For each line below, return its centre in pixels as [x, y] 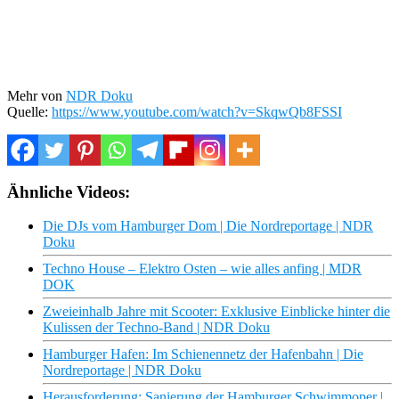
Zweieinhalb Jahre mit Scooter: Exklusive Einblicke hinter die [216, 312]
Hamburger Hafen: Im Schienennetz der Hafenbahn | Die [203, 354]
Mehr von [37, 95]
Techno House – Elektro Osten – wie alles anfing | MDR [202, 269]
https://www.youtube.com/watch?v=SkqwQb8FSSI [197, 111]
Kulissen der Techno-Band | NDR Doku [156, 328]
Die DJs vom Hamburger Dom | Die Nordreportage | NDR [208, 226]
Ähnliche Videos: [69, 191]
